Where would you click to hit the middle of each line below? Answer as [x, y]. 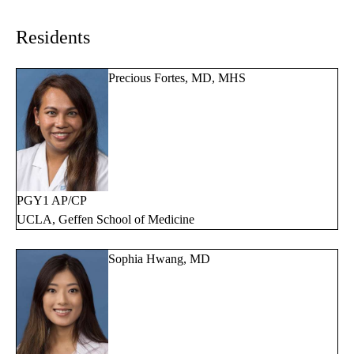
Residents [53, 38]
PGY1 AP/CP [52, 200]
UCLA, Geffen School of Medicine [105, 219]
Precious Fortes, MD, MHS [177, 78]
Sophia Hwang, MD [159, 258]
